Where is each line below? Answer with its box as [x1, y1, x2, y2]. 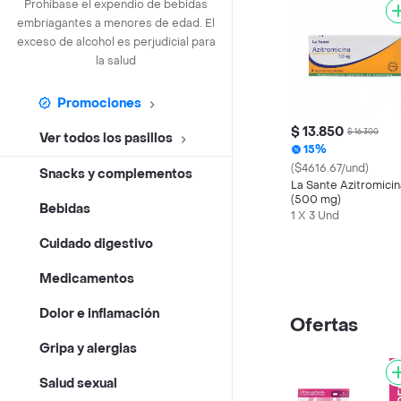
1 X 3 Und [291, 209, 339, 223]
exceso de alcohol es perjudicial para [16, 35, 216, 50]
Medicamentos [39, 270, 134, 288]
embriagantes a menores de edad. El [17, 16, 215, 31]
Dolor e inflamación [39, 305, 159, 323]
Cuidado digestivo [39, 235, 153, 253]
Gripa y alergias [39, 340, 137, 358]
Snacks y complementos [39, 166, 192, 183]
